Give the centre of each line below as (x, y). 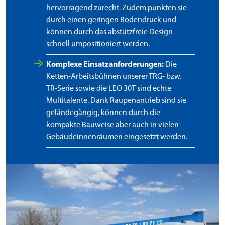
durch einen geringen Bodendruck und (111, 20)
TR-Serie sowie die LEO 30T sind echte (109, 89)
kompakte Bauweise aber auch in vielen (113, 125)
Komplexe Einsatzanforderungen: (105, 65)
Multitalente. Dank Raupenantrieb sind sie (116, 101)
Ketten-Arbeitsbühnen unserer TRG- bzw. (114, 77)
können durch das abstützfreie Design (109, 32)
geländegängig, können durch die (103, 113)
